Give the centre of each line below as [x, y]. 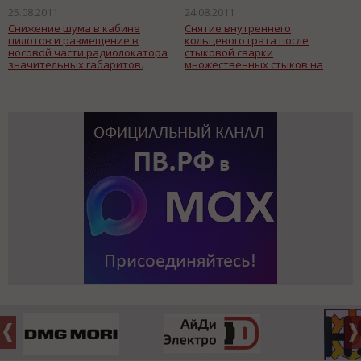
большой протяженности [249, 76]
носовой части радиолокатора [88, 52]
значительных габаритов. [76, 64]
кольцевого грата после [247, 40]
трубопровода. [224, 88]
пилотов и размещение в [73, 40]
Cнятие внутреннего [238, 28]
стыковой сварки [229, 52]
